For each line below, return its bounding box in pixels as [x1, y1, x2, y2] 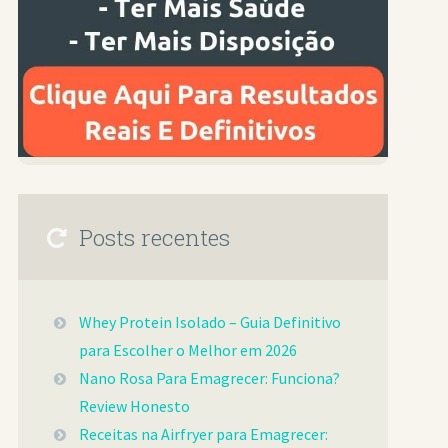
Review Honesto [79, 396, 191, 417]
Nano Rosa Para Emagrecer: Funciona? [79, 368, 341, 389]
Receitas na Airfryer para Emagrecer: [79, 424, 329, 445]
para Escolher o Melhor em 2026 [79, 340, 298, 361]
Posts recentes [79, 221, 231, 252]
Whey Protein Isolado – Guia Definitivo [79, 312, 342, 333]
